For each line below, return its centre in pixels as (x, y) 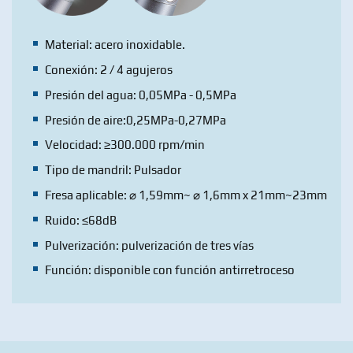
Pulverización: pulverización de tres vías (150, 245)
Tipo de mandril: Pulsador (113, 170)
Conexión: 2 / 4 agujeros (109, 69)
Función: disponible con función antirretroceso (170, 270)
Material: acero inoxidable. (115, 45)
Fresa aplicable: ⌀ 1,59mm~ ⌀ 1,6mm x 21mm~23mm (186, 195)
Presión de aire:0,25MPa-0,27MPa (136, 120)
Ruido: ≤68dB (81, 220)
